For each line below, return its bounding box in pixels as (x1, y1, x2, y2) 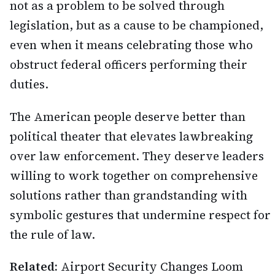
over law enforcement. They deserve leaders (10, 147, 264, 164)
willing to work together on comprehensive (10, 167, 258, 184)
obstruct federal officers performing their (10, 56, 247, 72)
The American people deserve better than (10, 108, 246, 125)
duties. (10, 76, 48, 92)
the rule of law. (10, 226, 95, 242)
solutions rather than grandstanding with (10, 187, 247, 203)
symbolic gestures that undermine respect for (10, 206, 271, 223)
